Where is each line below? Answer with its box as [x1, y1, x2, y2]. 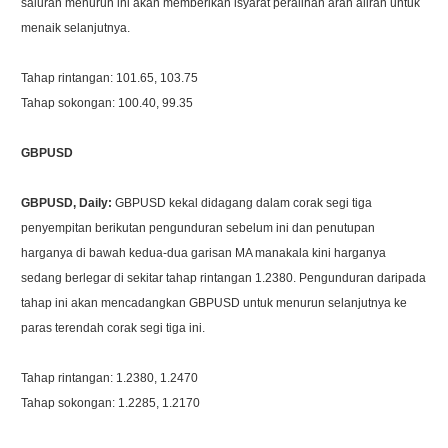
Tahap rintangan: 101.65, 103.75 [21, 70, 199, 85]
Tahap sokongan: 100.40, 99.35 [21, 95, 194, 110]
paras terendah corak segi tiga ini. [21, 320, 206, 335]
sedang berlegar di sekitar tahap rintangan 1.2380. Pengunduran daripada [21, 270, 427, 285]
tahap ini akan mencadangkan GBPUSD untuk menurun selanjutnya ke [21, 295, 408, 310]
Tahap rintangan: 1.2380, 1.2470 [21, 370, 199, 385]
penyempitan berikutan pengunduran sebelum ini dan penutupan [21, 220, 376, 235]
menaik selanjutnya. [21, 20, 131, 35]
